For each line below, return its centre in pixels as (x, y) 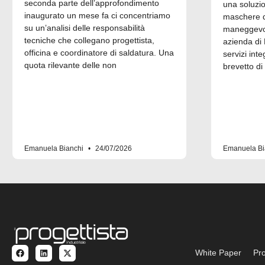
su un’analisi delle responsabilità (85, 28)
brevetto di (243, 66)
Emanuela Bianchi (55, 148)
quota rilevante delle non (70, 65)
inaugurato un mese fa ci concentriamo (97, 15)
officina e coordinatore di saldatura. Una (99, 52)
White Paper (219, 253)
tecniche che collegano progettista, (89, 40)
